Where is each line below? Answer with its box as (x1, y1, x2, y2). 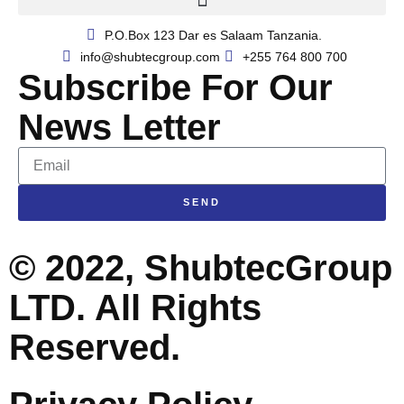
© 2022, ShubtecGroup (9, 247, 392, 288)
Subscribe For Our (18, 67, 333, 107)
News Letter (18, 106, 221, 147)
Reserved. (9, 326, 180, 367)
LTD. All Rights (9, 287, 262, 327)
